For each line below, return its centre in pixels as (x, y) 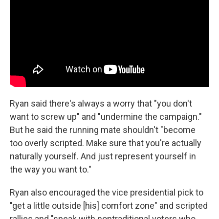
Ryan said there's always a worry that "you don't (101, 103)
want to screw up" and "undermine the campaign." (106, 116)
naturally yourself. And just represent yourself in (103, 156)
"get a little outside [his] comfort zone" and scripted (109, 205)
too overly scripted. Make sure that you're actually (106, 143)
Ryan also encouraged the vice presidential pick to (107, 192)
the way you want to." (51, 169)
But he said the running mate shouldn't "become (103, 130)
